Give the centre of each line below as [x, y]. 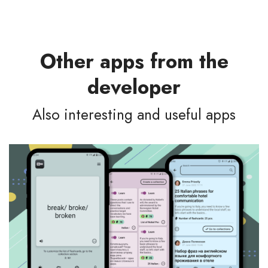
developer [134, 87]
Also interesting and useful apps [134, 114]
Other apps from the [134, 61]
